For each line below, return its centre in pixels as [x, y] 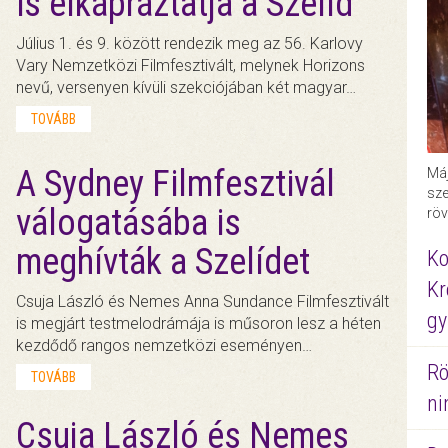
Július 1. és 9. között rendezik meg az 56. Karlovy [190, 44]
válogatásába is [129, 222]
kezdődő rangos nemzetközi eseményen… [164, 345]
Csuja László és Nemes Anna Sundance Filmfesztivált [203, 301]
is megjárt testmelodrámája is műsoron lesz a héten [199, 323]
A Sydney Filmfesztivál [176, 183]
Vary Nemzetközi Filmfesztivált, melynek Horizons [191, 66]
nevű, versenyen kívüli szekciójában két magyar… [186, 88]
